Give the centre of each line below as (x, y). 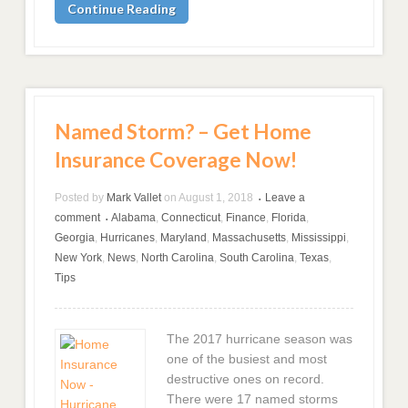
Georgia (75, 238)
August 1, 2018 (216, 198)
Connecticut (191, 218)
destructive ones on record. (245, 379)
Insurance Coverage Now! (176, 160)
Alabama (134, 218)
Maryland (184, 238)
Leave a (286, 198)
